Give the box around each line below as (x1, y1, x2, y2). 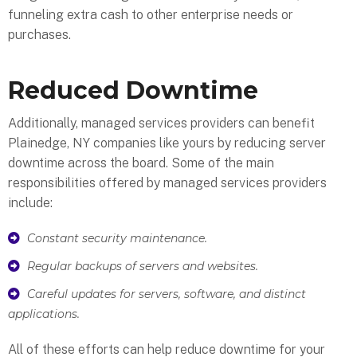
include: (8, 195, 53, 211)
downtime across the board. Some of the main (8, 155, 274, 171)
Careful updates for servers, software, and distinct (26, 287, 306, 302)
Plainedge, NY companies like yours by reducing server (8, 135, 326, 151)
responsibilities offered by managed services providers (8, 175, 327, 191)
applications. (8, 307, 80, 322)
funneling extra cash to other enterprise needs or (8, 6, 293, 22)
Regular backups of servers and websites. (26, 259, 258, 274)
